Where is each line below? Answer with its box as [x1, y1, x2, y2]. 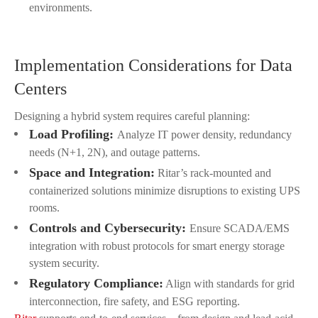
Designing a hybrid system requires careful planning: [14, 110, 250, 123]
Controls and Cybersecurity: [29, 221, 190, 236]
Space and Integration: [29, 165, 155, 180]
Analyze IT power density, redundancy [117, 128, 292, 141]
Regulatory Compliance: [29, 276, 163, 291]
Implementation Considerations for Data [14, 56, 292, 75]
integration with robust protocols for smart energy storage [29, 240, 285, 253]
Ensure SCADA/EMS [190, 222, 290, 235]
